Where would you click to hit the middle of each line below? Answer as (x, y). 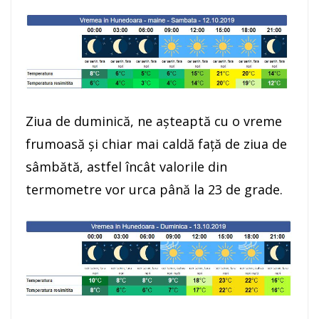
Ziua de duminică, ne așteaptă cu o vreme (154, 121)
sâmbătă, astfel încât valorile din (126, 167)
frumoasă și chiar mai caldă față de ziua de (156, 144)
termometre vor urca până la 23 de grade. (154, 189)
